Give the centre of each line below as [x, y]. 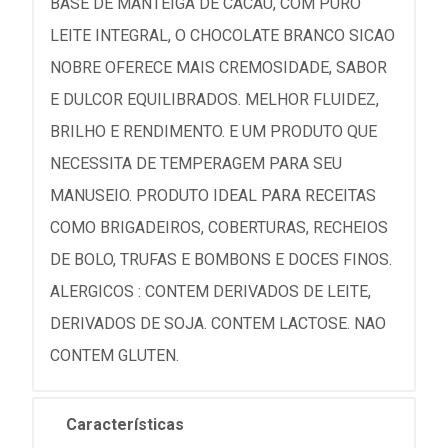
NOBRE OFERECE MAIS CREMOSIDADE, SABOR [218, 67]
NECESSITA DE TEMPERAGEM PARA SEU [196, 163]
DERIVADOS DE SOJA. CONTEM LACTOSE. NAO [218, 323]
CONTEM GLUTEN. [114, 355]
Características [125, 424]
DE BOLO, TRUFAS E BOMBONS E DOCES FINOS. [221, 259]
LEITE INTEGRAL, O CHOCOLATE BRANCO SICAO [222, 35]
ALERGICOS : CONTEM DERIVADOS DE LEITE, [210, 291]
